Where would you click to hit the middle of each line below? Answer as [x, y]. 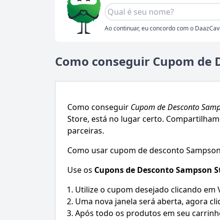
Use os [81, 170]
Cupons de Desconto [135, 170]
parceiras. [86, 130]
